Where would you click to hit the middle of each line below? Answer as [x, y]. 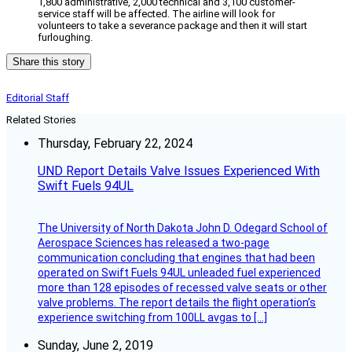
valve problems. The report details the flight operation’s [177, 303]
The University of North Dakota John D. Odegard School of [183, 228]
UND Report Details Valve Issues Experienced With [179, 171]
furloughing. [65, 38]
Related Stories [41, 120]
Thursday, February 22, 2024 [115, 144]
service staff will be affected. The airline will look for [156, 14]
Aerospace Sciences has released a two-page [154, 243]
